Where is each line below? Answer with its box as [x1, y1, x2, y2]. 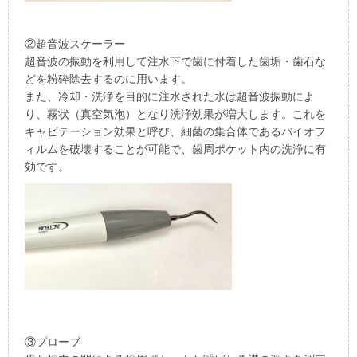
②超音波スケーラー [25, 37, 125, 50]
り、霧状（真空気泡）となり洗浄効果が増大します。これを [25, 107, 326, 120]
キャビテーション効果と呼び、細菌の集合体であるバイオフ [25, 124, 326, 138]
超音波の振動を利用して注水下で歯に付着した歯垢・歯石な [25, 54, 326, 68]
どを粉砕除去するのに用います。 [25, 72, 192, 85]
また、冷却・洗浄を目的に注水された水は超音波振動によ [25, 89, 315, 103]
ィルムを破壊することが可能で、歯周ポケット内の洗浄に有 [25, 142, 326, 155]
